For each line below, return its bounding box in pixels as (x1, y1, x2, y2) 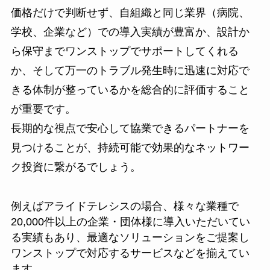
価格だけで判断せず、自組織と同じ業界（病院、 (10, 7, 250, 19)
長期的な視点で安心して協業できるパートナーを (10, 122, 250, 135)
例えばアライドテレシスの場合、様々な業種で (10, 200, 239, 213)
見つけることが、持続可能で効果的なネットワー (10, 142, 250, 154)
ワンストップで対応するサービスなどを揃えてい (10, 247, 250, 260)
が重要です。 (10, 103, 76, 116)
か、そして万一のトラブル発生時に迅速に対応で (10, 64, 250, 77)
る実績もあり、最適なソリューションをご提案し (10, 231, 250, 244)
